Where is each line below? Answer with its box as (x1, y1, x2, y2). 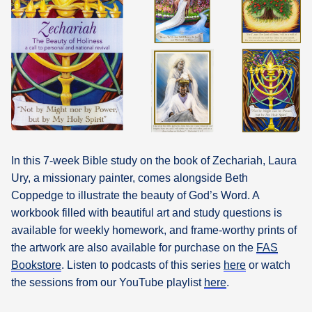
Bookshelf (20, 75, 73, 90)
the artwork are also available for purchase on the (11, 241, 256, 253)
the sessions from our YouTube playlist (11, 276, 204, 288)
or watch (246, 258, 290, 271)
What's (20, 18, 54, 33)
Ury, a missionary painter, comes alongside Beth (11, 171, 248, 184)
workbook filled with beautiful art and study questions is (11, 206, 282, 219)
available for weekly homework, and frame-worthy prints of (11, 224, 297, 236)
